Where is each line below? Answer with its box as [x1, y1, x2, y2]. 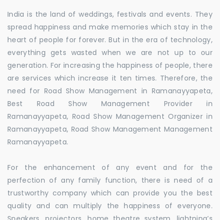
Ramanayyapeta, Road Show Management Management [7, 124, 213, 134]
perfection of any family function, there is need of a [7, 175, 213, 185]
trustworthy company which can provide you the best [7, 188, 213, 198]
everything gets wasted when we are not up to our [7, 48, 213, 57]
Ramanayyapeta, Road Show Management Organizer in [7, 111, 213, 121]
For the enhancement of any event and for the [7, 163, 213, 172]
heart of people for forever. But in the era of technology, [7, 35, 213, 45]
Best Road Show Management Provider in [7, 99, 213, 109]
